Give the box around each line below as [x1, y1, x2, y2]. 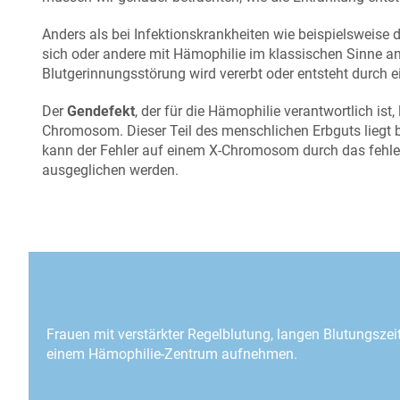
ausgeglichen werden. [42, 161, 179, 179]
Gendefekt [67, 102, 135, 120]
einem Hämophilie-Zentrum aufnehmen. [46, 345, 297, 362]
